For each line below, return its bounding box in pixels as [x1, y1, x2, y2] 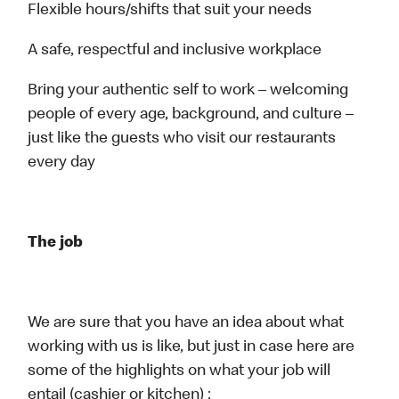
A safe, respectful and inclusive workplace [28, 43, 322, 60]
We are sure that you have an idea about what [28, 315, 345, 332]
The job [28, 235, 84, 252]
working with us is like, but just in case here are [28, 339, 355, 356]
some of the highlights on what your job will [28, 363, 331, 380]
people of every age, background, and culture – [28, 107, 354, 124]
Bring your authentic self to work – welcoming [28, 83, 349, 100]
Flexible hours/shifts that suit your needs [28, 3, 313, 20]
